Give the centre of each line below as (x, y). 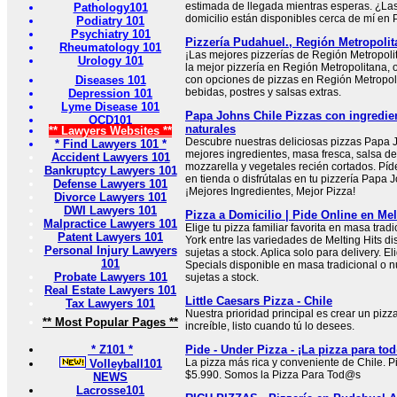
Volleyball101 (124, 364)
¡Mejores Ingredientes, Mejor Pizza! (270, 191)
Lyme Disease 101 (110, 107)
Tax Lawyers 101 (110, 304)
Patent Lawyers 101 (110, 237)
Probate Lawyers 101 (110, 277)
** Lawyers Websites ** (110, 131)
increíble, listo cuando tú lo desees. (270, 326)
